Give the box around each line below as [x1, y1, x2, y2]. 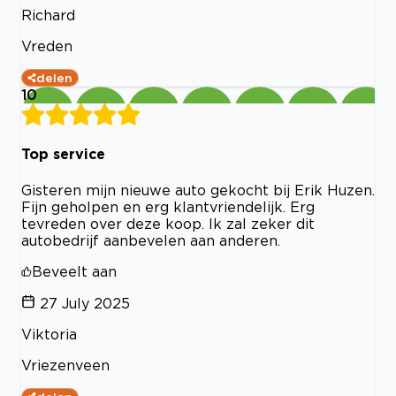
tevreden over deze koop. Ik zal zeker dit [21, 215, 315, 232]
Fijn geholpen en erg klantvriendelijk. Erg [21, 198, 315, 215]
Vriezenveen [21, 356, 110, 373]
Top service [21, 146, 105, 163]
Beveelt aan [32, 263, 117, 279]
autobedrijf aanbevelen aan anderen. [21, 232, 280, 248]
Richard [21, 7, 75, 24]
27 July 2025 [40, 294, 130, 311]
